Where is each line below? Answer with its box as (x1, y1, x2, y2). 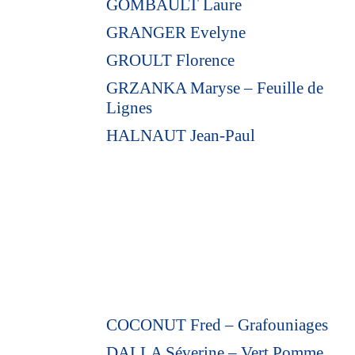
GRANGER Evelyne (106, 22, 246, 42)
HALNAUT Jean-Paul (106, 125, 256, 145)
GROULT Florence (106, 50, 235, 70)
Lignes (106, 97, 153, 117)
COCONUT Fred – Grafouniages (106, 315, 329, 334)
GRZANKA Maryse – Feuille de (106, 78, 324, 97)
